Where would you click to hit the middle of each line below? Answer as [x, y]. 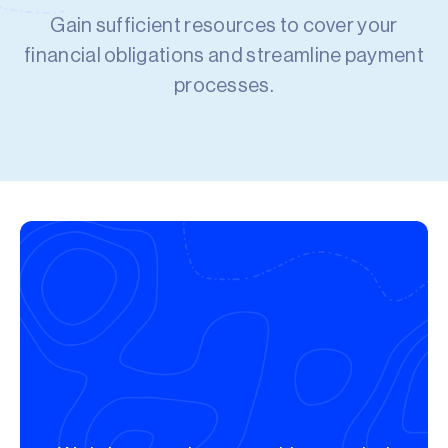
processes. [224, 86]
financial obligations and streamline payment [224, 56]
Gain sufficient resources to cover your [224, 26]
